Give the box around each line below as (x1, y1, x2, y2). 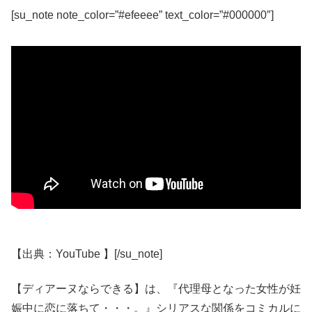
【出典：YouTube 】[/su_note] (11, 247, 162, 260)
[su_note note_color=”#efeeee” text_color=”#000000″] (11, 9, 274, 22)
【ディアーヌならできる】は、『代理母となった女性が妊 (11, 283, 301, 295)
